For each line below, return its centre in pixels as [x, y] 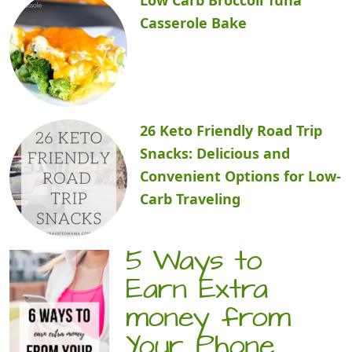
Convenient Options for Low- [240, 176]
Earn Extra [197, 292]
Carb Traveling [190, 198]
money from [209, 320]
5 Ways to [194, 264]
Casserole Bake [193, 22]
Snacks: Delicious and [215, 153]
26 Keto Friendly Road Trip [231, 130]
